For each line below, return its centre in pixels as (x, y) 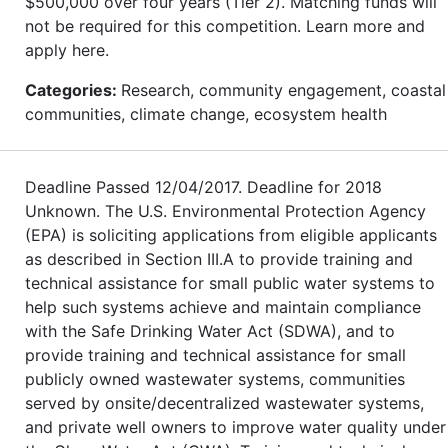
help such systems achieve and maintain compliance (223, 306)
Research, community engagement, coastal (283, 89)
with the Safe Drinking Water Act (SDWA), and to (210, 330)
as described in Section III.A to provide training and (219, 258)
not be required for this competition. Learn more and (225, 25)
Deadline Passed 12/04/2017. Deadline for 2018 (203, 186)
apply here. (67, 49)
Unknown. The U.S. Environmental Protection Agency (225, 210)
